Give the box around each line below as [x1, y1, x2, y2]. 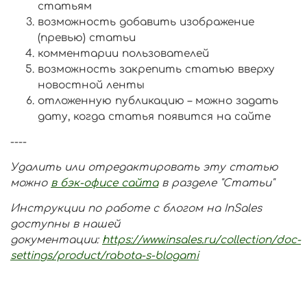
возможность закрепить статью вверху [38, 63, 275, 76]
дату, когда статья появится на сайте [38, 110, 271, 123]
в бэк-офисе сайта [51, 177, 158, 190]
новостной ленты [38, 79, 145, 92]
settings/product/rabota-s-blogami [10, 249, 199, 262]
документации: [10, 234, 102, 247]
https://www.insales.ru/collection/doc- [102, 234, 301, 247]
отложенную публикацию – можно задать [38, 95, 278, 108]
